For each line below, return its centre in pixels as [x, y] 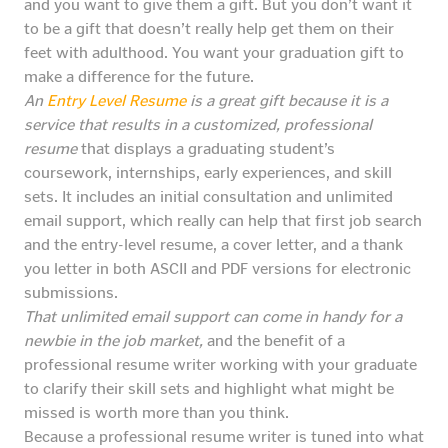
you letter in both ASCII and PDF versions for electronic [217, 269]
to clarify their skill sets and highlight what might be [209, 389]
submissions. [71, 293]
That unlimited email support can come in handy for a [213, 317]
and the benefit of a [274, 341]
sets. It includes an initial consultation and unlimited [208, 197]
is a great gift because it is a [287, 101]
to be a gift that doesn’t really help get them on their [209, 29]
